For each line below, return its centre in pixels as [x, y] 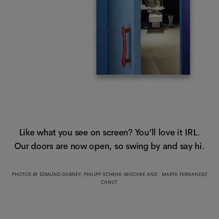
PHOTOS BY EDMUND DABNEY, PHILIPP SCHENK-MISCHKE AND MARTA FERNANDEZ [109, 174]
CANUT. [109, 182]
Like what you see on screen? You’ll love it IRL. [109, 132]
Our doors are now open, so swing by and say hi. [109, 146]
